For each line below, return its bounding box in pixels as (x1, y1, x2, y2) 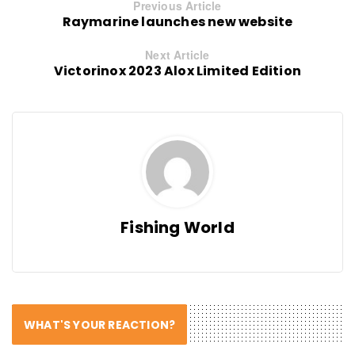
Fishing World (120, 216, 235, 239)
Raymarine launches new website (62, 13, 293, 32)
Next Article (145, 47, 210, 63)
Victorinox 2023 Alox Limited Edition (53, 62, 302, 81)
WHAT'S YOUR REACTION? (24, 317, 176, 334)
